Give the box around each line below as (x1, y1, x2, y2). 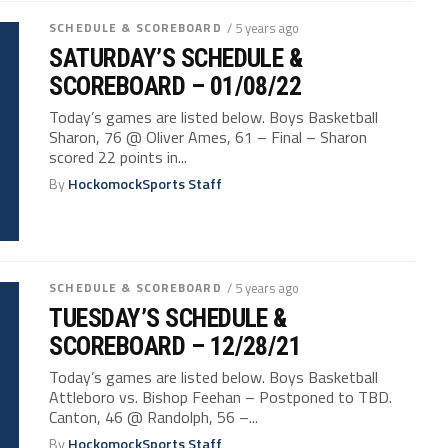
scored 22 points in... (49, 144, 188, 169)
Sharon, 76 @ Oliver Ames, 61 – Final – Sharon (49, 124, 368, 149)
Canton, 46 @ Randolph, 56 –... (49, 404, 259, 429)
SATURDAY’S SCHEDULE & (49, 42, 303, 73)
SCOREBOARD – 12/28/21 (49, 330, 302, 361)
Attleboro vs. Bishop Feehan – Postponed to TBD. (49, 384, 393, 409)
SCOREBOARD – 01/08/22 (49, 70, 302, 101)
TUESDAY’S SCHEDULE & (49, 302, 287, 333)
